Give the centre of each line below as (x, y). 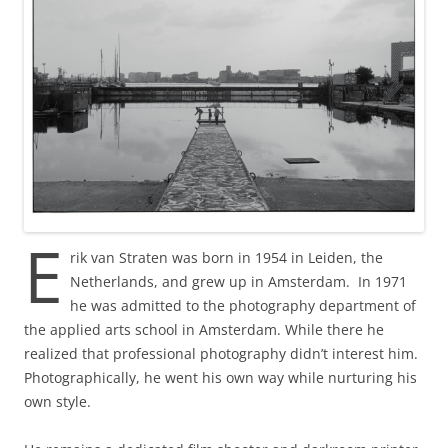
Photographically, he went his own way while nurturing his (220, 378)
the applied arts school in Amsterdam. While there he (204, 330)
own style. (57, 402)
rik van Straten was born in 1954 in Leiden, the (226, 258)
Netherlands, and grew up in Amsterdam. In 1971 (238, 282)
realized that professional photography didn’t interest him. (221, 354)
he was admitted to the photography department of (243, 306)
